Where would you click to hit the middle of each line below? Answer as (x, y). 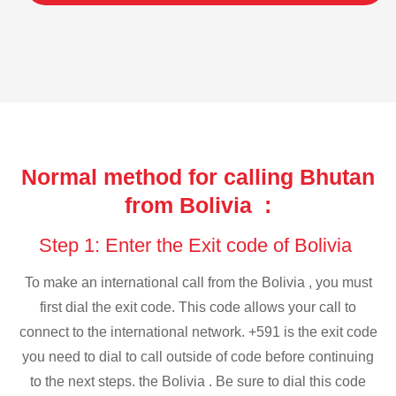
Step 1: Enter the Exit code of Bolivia (198, 245)
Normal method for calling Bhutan (198, 176)
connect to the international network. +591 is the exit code (198, 332)
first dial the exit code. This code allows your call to (198, 308)
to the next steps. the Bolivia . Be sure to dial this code (198, 382)
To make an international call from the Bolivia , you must (198, 283)
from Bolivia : (198, 205)
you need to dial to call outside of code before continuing (198, 357)
